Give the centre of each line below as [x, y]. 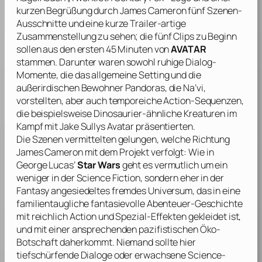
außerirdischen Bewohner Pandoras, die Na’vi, [111, 88]
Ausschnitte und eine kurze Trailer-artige [101, 24]
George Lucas [45, 165]
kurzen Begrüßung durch [68, 11]
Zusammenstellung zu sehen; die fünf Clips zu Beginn [127, 37]
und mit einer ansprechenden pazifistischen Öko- [119, 230]
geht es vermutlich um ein [174, 165]
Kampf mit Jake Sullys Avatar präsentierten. [106, 127]
